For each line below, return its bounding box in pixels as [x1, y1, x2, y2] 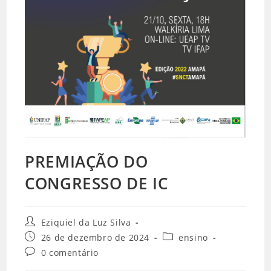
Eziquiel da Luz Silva [41, 216, 131, 228]
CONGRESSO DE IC [25, 172, 168, 194]
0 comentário [41, 246, 99, 258]
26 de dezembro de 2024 [41, 231, 150, 243]
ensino [178, 231, 208, 243]
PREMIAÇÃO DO [25, 150, 148, 172]
